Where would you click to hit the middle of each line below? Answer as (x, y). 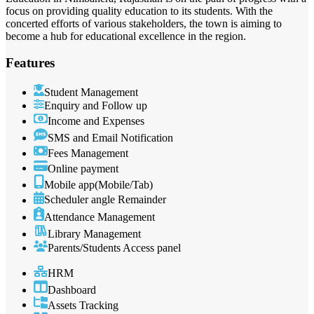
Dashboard (72, 289)
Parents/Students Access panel (114, 247)
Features (30, 63)
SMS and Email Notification (110, 137)
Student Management (91, 93)
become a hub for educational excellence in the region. (126, 36)
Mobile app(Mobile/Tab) (98, 185)
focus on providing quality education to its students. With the (139, 11)
